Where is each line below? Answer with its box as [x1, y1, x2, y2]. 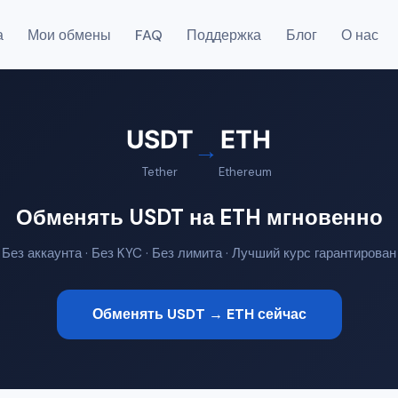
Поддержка [187, 25, 262, 44]
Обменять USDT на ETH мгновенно [15, 203, 383, 231]
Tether [142, 164, 178, 179]
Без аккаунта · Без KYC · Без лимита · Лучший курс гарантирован [2, 244, 396, 262]
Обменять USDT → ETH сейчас [92, 305, 306, 324]
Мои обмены [27, 25, 111, 44]
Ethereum [219, 164, 272, 179]
